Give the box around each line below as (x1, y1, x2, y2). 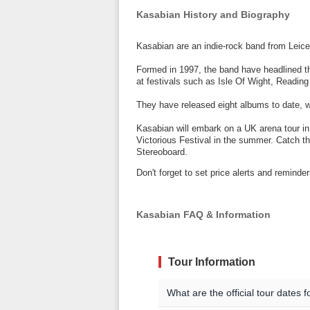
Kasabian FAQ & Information (136, 208, 271, 220)
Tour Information (168, 255, 255, 268)
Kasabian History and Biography (136, 9, 290, 20)
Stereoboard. (136, 147, 188, 157)
